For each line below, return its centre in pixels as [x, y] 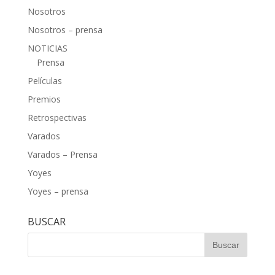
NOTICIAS [47, 48]
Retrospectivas [57, 118]
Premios [44, 99]
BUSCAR [46, 222]
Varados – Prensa [62, 155]
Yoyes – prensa [58, 192]
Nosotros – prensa [65, 30]
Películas [45, 81]
